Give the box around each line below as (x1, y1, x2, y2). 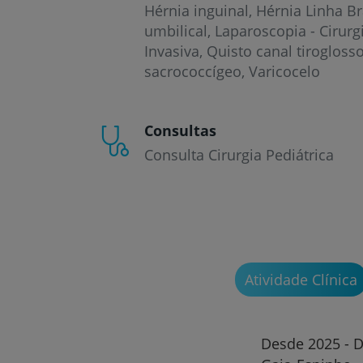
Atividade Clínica (244, 270, 357, 289)
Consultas (144, 121, 216, 140)
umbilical (144, 21, 207, 41)
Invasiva (144, 41, 199, 61)
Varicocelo (249, 62, 320, 81)
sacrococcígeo (144, 62, 241, 81)
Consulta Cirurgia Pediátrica (144, 145, 334, 164)
